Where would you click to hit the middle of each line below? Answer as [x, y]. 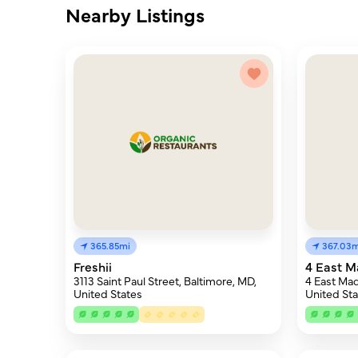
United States [108, 293]
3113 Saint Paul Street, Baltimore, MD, [165, 280]
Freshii [93, 266]
